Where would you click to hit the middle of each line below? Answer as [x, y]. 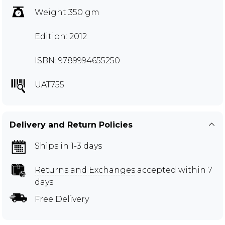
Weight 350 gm [67, 12]
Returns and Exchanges [85, 170]
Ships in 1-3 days [68, 146]
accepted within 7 [174, 170]
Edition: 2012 [61, 36]
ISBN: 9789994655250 [77, 60]
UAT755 [49, 84]
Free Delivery [62, 199]
